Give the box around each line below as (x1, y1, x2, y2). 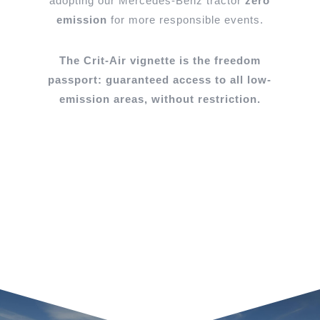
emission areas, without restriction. (59, 93, 261, 106)
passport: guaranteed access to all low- (48, 74, 272, 86)
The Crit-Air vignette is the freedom (59, 54, 261, 67)
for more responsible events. (110, 14, 264, 26)
